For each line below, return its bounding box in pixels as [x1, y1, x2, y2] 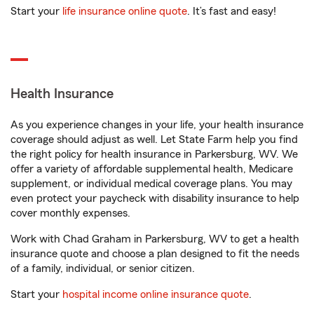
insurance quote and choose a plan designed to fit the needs [11, 248, 299, 259]
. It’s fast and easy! [187, 6, 276, 17]
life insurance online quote [62, 6, 187, 17]
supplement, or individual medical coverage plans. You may [11, 178, 292, 189]
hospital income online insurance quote [62, 289, 249, 300]
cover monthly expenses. [11, 207, 130, 219]
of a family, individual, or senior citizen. [11, 263, 195, 274]
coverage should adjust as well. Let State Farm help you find [11, 134, 298, 145]
